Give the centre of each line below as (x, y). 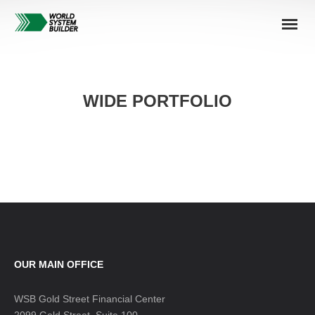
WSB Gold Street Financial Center (90, 299)
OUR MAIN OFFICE (59, 264)
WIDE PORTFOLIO (157, 101)
